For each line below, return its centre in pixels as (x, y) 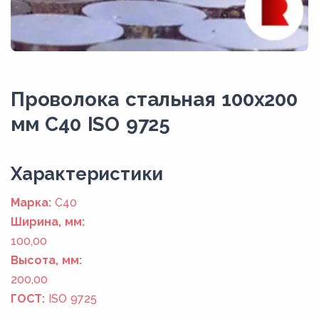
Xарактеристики (87, 173)
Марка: (31, 202)
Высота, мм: (46, 260)
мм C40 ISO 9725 (90, 124)
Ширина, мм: (48, 221)
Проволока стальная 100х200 (154, 99)
